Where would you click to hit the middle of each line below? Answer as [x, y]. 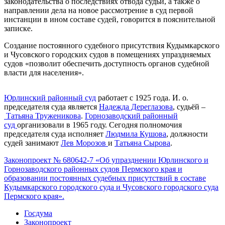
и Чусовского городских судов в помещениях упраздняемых [107, 54]
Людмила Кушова [136, 134]
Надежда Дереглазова [136, 106]
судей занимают [32, 143]
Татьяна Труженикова [42, 116]
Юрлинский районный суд [50, 97]
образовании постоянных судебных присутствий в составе [105, 178]
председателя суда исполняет [55, 134]
